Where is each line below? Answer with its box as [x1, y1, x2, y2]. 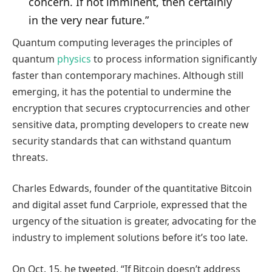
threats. [12, 150, 48, 164]
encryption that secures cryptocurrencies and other [12, 101, 250, 115]
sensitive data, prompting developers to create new [12, 117, 249, 131]
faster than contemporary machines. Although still [12, 68, 243, 82]
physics [57, 52, 91, 66]
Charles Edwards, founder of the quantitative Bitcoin [12, 182, 252, 195]
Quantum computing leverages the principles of [12, 35, 232, 49]
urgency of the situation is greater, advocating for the [12, 214, 256, 228]
